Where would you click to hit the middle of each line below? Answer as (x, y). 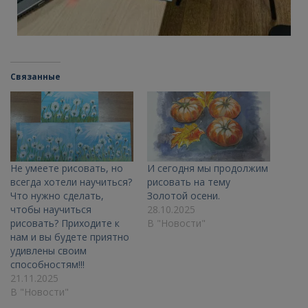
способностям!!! (47, 265)
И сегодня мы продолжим (208, 168)
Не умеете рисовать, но (67, 168)
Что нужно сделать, (57, 196)
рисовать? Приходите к (65, 223)
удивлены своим (48, 251)
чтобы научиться (51, 210)
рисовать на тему (189, 182)
